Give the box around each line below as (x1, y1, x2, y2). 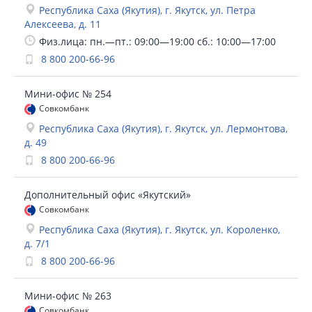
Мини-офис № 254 (24, 87, 111, 100)
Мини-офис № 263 (24, 289, 111, 302)
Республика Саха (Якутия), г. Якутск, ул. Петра (39, 3, 256, 17)
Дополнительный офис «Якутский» (24, 188, 191, 201)
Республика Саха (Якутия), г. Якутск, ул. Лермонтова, (39, 122, 288, 135)
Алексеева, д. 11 (24, 17, 101, 31)
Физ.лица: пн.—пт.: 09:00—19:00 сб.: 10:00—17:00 (39, 35, 276, 48)
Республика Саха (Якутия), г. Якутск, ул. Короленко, (39, 223, 280, 236)
